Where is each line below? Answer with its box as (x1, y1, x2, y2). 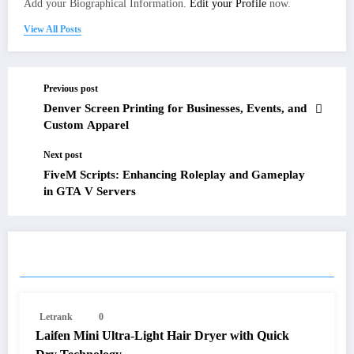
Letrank (40, 311, 73, 322)
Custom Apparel (43, 118, 129, 131)
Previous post (43, 82, 98, 94)
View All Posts (24, 23, 81, 35)
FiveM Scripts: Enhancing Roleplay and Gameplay (43, 168, 305, 181)
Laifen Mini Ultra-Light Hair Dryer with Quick (36, 328, 289, 342)
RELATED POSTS (31, 253, 149, 266)
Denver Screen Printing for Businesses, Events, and (43, 101, 307, 115)
